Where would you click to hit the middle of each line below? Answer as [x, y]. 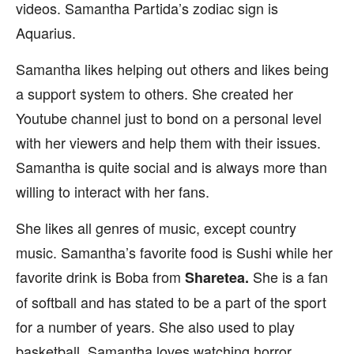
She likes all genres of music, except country [156, 228]
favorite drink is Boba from [100, 277]
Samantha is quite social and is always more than [171, 167]
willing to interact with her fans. [113, 191]
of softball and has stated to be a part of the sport [171, 302]
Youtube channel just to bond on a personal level [169, 118]
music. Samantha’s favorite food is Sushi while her [174, 252]
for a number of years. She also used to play [155, 326]
